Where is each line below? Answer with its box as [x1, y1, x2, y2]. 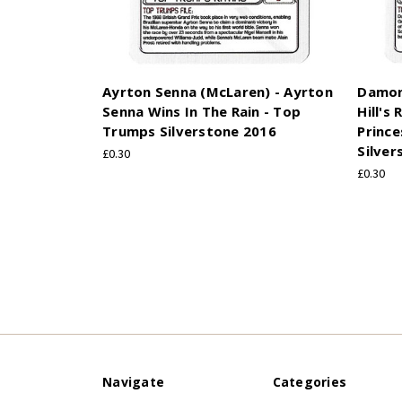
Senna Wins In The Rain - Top [102, 101, 301, 120]
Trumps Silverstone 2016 [102, 121, 276, 140]
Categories [272, 372, 346, 390]
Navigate [102, 372, 164, 390]
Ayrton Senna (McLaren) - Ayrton [102, 82, 333, 100]
